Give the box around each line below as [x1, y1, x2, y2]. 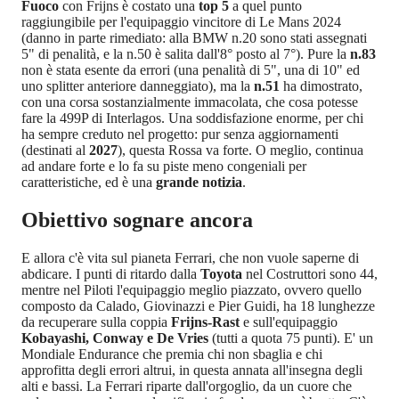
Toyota [200, 265, 246, 281]
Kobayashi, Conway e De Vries [21, 330, 208, 346]
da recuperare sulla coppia [21, 313, 167, 330]
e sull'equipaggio [243, 313, 338, 330]
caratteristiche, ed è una [21, 174, 156, 190]
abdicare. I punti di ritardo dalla [21, 265, 200, 281]
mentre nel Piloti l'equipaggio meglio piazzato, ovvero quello [21, 281, 362, 297]
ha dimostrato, [280, 77, 362, 94]
